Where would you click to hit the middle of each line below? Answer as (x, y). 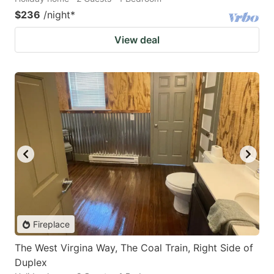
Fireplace (51, 224)
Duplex (31, 263)
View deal (137, 40)
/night (57, 15)
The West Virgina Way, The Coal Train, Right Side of (134, 248)
